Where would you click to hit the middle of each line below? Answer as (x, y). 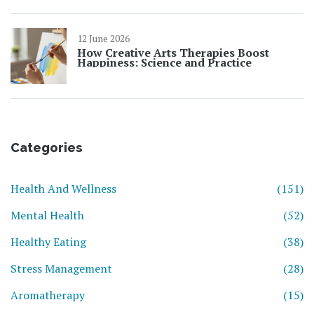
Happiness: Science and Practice (164, 63)
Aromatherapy (48, 295)
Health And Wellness (63, 189)
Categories (46, 148)
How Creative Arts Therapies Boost (173, 53)
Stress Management (61, 269)
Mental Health (47, 216)
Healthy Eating (48, 242)
